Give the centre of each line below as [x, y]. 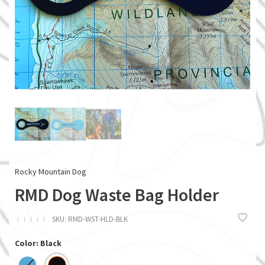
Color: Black [38, 243]
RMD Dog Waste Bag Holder [117, 194]
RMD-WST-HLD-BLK [97, 219]
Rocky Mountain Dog [51, 171]
